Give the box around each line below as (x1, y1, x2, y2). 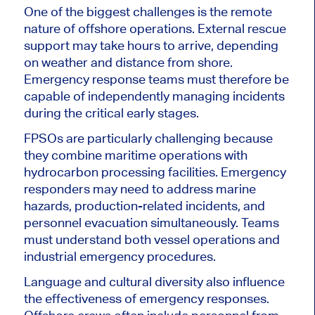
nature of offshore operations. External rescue (23, 21, 286, 37)
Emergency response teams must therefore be (23, 72, 289, 87)
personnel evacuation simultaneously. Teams (23, 215, 279, 231)
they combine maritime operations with (23, 148, 247, 163)
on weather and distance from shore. (23, 55, 233, 70)
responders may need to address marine (23, 181, 256, 197)
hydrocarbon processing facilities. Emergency (23, 165, 286, 180)
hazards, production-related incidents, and (23, 198, 265, 214)
